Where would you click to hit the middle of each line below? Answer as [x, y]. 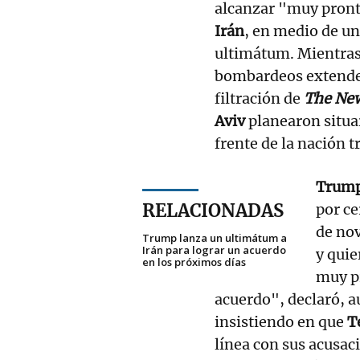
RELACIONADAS [213, 210]
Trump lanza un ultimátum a [215, 237]
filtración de [259, 98]
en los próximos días [194, 262]
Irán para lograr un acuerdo [214, 250]
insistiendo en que [281, 321]
